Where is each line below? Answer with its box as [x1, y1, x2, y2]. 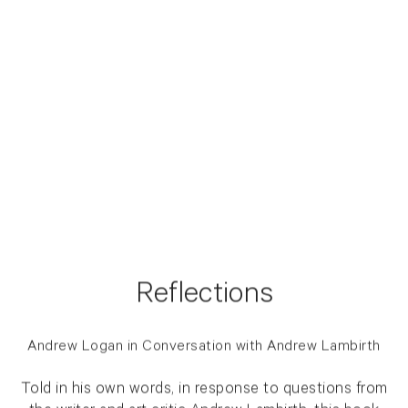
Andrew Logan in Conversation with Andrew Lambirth [27, 339, 381, 356]
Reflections [135, 280, 273, 314]
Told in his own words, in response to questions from [20, 382, 388, 400]
